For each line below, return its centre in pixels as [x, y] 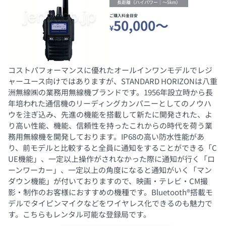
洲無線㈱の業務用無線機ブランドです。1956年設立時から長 [110, 92]
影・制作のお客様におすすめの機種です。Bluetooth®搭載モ [110, 192]
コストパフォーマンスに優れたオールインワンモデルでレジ [110, 70]
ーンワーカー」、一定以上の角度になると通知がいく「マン [110, 169]
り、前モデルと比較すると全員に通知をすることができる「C [112, 147]
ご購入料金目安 [123, 16]
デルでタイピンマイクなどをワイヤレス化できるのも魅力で [110, 203]
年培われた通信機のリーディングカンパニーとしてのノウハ [110, 103]
